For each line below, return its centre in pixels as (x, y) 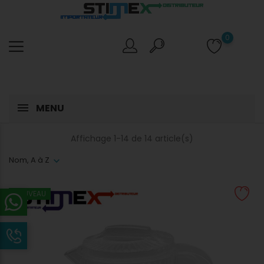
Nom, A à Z (29, 160)
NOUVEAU (30, 194)
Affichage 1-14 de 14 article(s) (132, 138)
